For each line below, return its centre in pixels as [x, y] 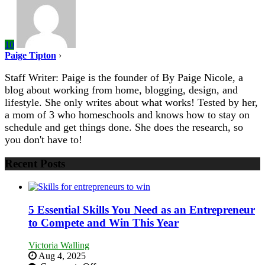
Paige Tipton [30, 56]
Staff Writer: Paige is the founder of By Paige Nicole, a [124, 78]
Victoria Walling [59, 245]
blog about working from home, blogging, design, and [121, 90]
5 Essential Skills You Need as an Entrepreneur [142, 209]
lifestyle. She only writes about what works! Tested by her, [131, 103]
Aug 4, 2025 [61, 256]
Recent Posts [35, 164]
